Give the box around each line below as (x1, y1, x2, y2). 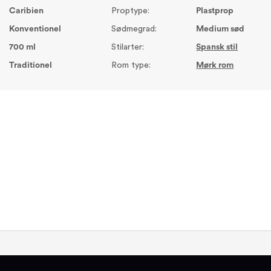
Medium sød (196, 24, 245, 33)
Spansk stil (196, 42, 238, 51)
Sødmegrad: (111, 24, 157, 33)
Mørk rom (196, 60, 234, 70)
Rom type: (111, 60, 151, 70)
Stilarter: (111, 42, 144, 51)
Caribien (9, 6, 44, 15)
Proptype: (111, 6, 149, 15)
